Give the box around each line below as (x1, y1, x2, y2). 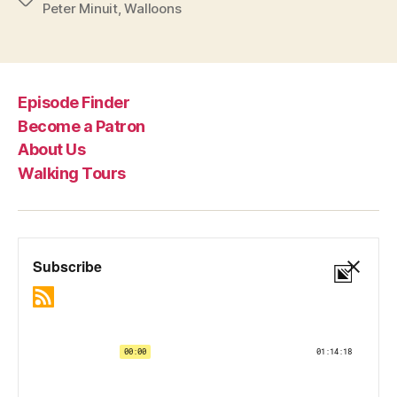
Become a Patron (18, 116, 145, 136)
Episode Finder (18, 93, 130, 113)
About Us (18, 140, 86, 160)
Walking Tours (18, 163, 126, 183)
